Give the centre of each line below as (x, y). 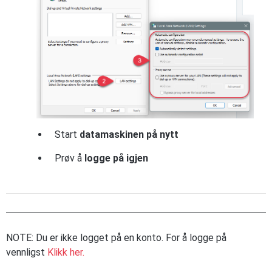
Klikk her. (66, 252)
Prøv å (70, 158)
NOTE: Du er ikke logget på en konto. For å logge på (116, 237)
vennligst (27, 252)
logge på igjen (116, 158)
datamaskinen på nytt (129, 134)
